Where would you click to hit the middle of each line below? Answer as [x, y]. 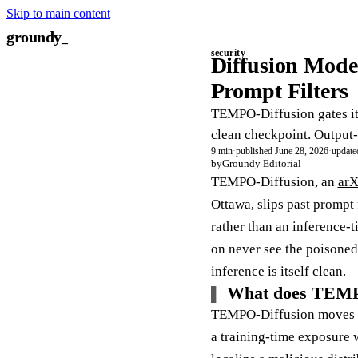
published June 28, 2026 [282, 151]
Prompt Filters [279, 91]
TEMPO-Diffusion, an [274, 182]
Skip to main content [58, 13]
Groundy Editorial [261, 163]
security [228, 53]
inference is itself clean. [278, 271]
